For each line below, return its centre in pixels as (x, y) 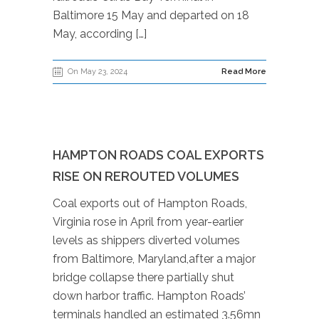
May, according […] (100, 34)
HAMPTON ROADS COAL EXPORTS (158, 155)
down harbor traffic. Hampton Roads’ (149, 296)
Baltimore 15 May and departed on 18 (151, 15)
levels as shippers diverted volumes (146, 240)
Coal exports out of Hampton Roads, (150, 203)
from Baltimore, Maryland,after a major (154, 259)
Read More (244, 72)
